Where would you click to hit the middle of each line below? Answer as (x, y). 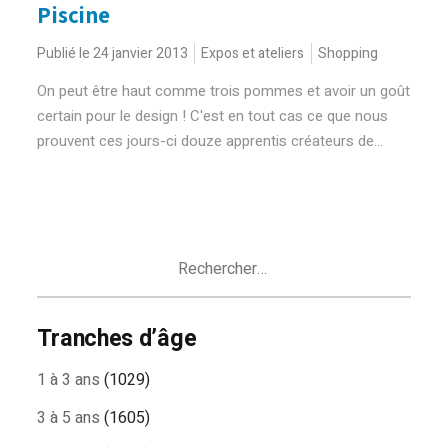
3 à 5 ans (69, 418)
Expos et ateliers (253, 53)
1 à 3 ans (69, 380)
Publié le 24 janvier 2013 (113, 53)
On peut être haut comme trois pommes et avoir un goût (224, 91)
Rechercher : (79, 253)
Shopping (348, 53)
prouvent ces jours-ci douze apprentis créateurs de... (210, 141)
